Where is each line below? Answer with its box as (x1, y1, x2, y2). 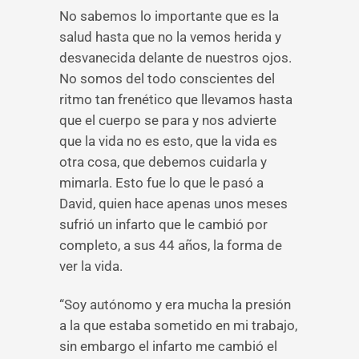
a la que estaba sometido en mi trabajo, (59, 317, 297, 333)
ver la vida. (59, 258, 123, 274)
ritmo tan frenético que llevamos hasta (59, 91, 292, 107)
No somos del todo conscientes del (59, 71, 275, 87)
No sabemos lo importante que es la (59, 8, 279, 24)
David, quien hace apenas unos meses (59, 196, 288, 212)
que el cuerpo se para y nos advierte (59, 112, 276, 128)
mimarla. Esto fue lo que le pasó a (59, 175, 264, 191)
